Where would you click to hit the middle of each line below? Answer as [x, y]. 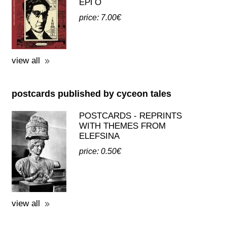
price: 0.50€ [100, 151]
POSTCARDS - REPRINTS [130, 116]
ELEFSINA [99, 136]
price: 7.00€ [100, 17]
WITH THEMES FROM [122, 126]
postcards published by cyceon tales [91, 94]
